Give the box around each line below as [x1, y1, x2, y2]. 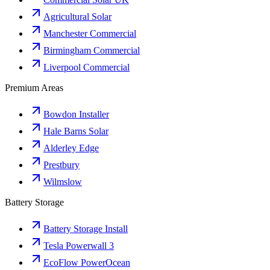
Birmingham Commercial [43, 45, 140, 56]
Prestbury [43, 160, 80, 171]
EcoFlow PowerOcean [43, 257, 130, 268]
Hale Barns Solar [43, 126, 108, 137]
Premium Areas [5, 83, 63, 93]
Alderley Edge [43, 143, 99, 154]
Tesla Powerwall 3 [43, 240, 114, 251]
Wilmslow [43, 177, 82, 187]
